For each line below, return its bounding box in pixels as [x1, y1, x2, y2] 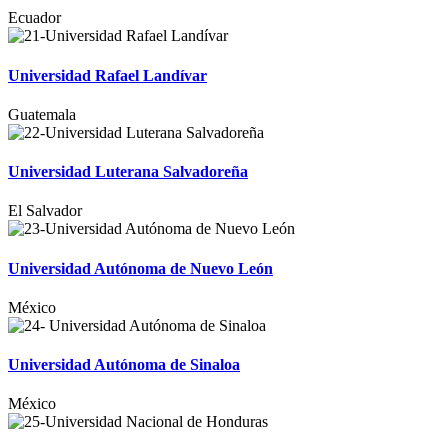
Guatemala [8, 105, 76, 123]
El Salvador [8, 202, 82, 220]
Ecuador [8, 9, 61, 27]
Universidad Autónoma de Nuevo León [8, 259, 273, 277]
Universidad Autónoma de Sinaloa [8, 356, 240, 374]
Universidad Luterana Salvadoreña [8, 163, 248, 181]
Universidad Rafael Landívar [8, 66, 207, 84]
